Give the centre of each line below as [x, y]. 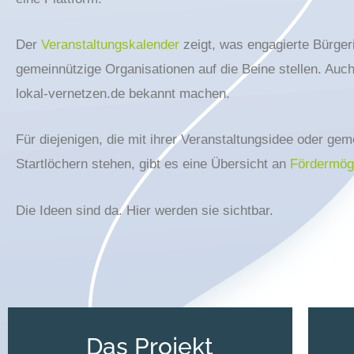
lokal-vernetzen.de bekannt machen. [123, 94]
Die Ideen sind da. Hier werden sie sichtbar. [149, 210]
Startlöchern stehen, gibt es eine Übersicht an [153, 164]
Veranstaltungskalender [110, 45]
